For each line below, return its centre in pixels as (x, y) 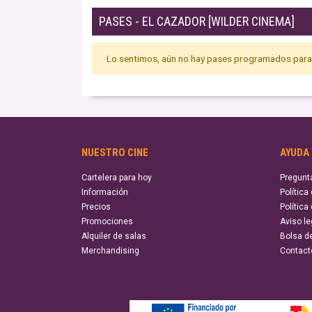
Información (105, 192)
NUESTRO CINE (115, 153)
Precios (96, 207)
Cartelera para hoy (117, 178)
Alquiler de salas (114, 236)
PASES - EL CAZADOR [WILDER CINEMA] (197, 21)
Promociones (107, 221)
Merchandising (110, 251)
